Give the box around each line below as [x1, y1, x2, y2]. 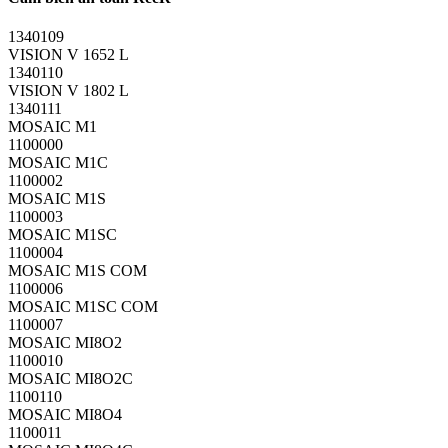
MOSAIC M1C [8, 153, 108, 171]
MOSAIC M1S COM [8, 261, 147, 279]
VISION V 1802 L [8, 81, 129, 99]
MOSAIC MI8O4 [8, 405, 122, 423]
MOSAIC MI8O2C [8, 369, 133, 387]
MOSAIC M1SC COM [8, 297, 158, 315]
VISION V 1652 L [8, 45, 129, 63]
